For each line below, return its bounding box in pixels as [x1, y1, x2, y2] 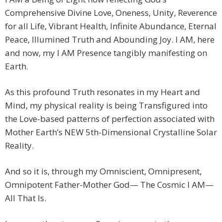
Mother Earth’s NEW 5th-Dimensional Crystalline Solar [5, 126, 217, 138]
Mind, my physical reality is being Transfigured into [5, 99, 208, 111]
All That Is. [5, 192, 46, 204]
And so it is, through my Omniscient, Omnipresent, [5, 165, 202, 177]
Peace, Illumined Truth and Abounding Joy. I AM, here [5, 33, 215, 45]
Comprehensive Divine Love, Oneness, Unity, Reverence [5, 6, 217, 18]
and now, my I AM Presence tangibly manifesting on [5, 47, 207, 58]
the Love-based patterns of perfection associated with [5, 112, 215, 124]
